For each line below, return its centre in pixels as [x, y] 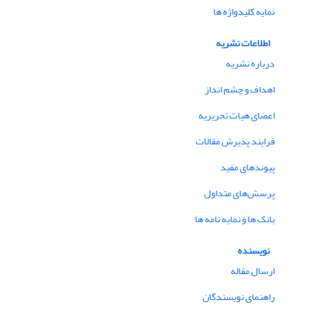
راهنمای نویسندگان [239, 297]
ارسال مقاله [253, 271]
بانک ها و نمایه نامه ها [235, 219]
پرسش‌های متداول [239, 193]
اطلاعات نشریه [243, 43]
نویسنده [254, 251]
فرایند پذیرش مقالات [235, 142]
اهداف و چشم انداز [240, 90]
